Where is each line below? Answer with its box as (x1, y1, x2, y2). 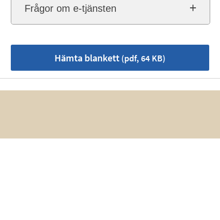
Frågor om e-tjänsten (25, 3, 117, 14)
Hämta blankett (55, 52, 119, 64)
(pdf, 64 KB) (119, 53, 165, 64)
